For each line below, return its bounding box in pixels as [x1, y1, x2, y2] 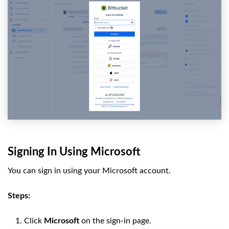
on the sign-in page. [79, 217, 151, 225]
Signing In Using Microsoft [8, 146, 141, 158]
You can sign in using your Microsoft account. [8, 167, 171, 175]
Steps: [8, 192, 30, 200]
